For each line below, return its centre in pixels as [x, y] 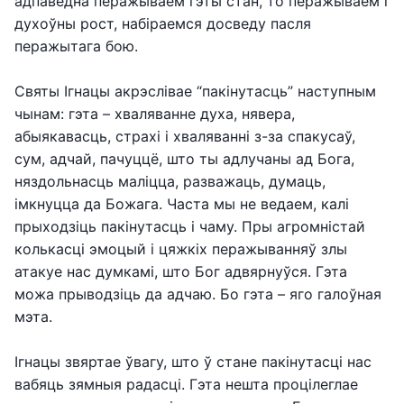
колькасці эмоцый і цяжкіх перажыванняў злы [181, 249]
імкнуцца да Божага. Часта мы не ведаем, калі [182, 204]
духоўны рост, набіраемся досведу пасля [163, 23]
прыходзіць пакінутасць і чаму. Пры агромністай [190, 226]
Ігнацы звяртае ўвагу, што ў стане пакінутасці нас [193, 362]
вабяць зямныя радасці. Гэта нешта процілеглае [186, 384]
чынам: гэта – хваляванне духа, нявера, [155, 114]
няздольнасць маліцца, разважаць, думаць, [170, 181]
